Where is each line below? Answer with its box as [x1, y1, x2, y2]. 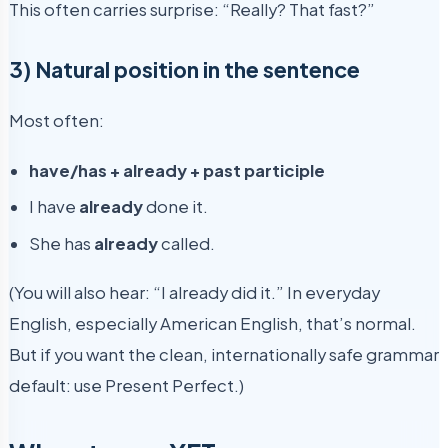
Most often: [9, 110, 104, 132]
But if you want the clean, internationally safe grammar [9, 344, 439, 366]
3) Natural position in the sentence [9, 55, 360, 83]
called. [158, 232, 215, 254]
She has [29, 232, 94, 254]
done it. [143, 196, 208, 218]
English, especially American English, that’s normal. [9, 313, 416, 335]
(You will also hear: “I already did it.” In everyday [9, 282, 380, 304]
